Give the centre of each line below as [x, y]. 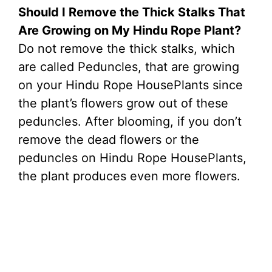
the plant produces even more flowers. [129, 176]
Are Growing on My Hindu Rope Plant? [130, 31]
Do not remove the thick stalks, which [127, 49]
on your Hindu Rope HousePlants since [131, 85]
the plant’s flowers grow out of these [123, 104]
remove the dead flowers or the [109, 140]
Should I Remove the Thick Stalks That [132, 12]
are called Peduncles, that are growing [129, 67]
